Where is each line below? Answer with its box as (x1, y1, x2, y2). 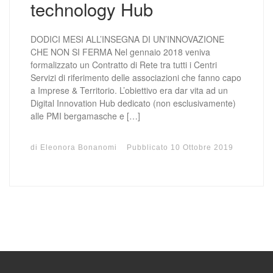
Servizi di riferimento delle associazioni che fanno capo (30, 71, 242, 84)
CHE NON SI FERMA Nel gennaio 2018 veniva (30, 46, 211, 58)
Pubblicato (127, 143, 171, 151)
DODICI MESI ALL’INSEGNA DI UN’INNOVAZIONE (30, 33, 225, 46)
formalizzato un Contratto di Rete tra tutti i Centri (30, 58, 218, 71)
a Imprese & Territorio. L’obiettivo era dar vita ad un (30, 84, 229, 97)
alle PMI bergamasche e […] (30, 110, 141, 122)
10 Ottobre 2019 (171, 143, 234, 151)
